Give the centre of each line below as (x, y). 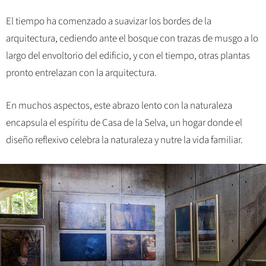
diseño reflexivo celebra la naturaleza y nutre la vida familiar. (124, 140)
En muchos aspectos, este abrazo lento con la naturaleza (119, 105)
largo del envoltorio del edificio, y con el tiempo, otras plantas (128, 56)
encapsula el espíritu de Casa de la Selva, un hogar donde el (124, 123)
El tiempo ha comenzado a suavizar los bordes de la (109, 22)
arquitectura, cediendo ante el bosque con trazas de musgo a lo (132, 39)
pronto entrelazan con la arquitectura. (81, 73)
